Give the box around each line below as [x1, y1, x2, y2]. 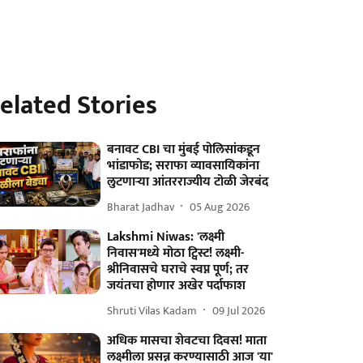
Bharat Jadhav [107, 197, 175, 216]
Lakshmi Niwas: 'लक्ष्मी [107, 226, 225, 248]
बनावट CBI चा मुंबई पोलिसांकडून [107, 139, 261, 160]
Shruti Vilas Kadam [107, 301, 198, 320]
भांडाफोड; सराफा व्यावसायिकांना [107, 155, 260, 177]
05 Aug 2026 [190, 197, 250, 216]
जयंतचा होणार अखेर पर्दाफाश [107, 275, 246, 297]
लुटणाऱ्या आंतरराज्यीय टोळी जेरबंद [107, 171, 269, 193]
